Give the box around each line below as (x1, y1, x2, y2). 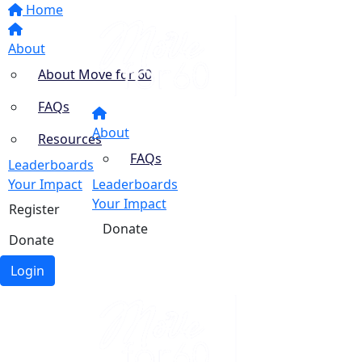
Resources (38, 130, 102, 148)
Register (9, 200, 60, 218)
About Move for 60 (38, 65, 152, 83)
